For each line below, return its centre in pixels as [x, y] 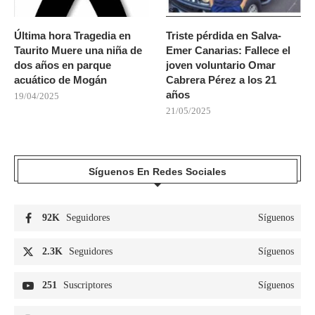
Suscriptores [88, 285]
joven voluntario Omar [221, 65]
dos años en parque [63, 65]
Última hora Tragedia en [72, 35]
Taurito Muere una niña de [78, 50]
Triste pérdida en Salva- [224, 35]
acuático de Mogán [60, 79]
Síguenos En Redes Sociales [157, 171]
